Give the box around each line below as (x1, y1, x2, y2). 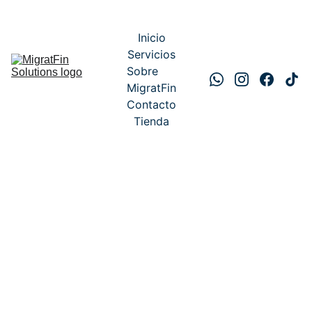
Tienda (134, 114, 169, 128)
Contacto (127, 97, 176, 111)
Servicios (127, 47, 175, 61)
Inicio (137, 31, 166, 45)
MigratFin (127, 81, 176, 95)
